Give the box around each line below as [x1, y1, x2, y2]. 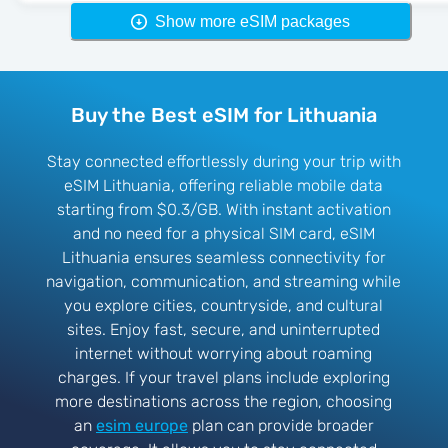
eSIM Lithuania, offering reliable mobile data [64, 176, 384, 196]
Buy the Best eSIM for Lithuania [71, 102, 377, 127]
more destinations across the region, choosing [55, 392, 393, 412]
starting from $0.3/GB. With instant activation [56, 200, 391, 220]
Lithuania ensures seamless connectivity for [61, 248, 386, 268]
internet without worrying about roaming [75, 344, 373, 364]
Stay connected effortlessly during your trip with [46, 152, 401, 172]
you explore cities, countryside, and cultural [64, 296, 384, 316]
